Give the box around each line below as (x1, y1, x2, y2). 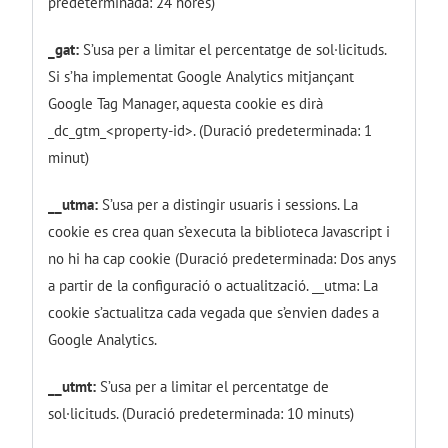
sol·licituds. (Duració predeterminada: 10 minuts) (48, 403, 355, 423)
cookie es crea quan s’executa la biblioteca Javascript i (48, 221, 391, 241)
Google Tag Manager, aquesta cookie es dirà (48, 93, 324, 113)
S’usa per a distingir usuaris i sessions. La (98, 194, 359, 214)
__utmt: (48, 376, 97, 396)
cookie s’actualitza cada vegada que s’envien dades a (48, 302, 380, 322)
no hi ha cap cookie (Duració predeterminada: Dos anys (48, 248, 397, 268)
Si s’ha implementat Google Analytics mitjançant (48, 66, 355, 86)
